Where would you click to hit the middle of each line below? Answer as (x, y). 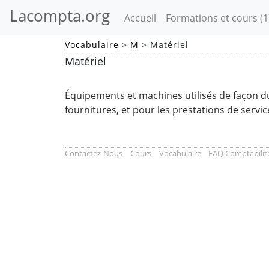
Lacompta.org (60, 16)
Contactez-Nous (94, 153)
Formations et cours (213, 18)
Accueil (140, 18)
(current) (176, 17)
